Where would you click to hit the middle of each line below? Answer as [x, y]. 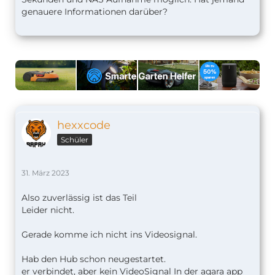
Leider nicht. [48, 210]
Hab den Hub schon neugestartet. [94, 259]
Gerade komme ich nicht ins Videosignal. [109, 235]
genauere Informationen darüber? [95, 12]
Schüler [75, 140]
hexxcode [84, 126]
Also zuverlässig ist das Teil [79, 198]
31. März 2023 [45, 173]
